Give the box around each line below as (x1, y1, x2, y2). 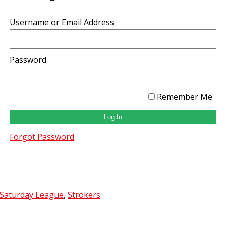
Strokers (68, 189, 100, 200)
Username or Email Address (10, 16, 114, 28)
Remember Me (154, 91, 212, 102)
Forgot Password (10, 131, 74, 142)
